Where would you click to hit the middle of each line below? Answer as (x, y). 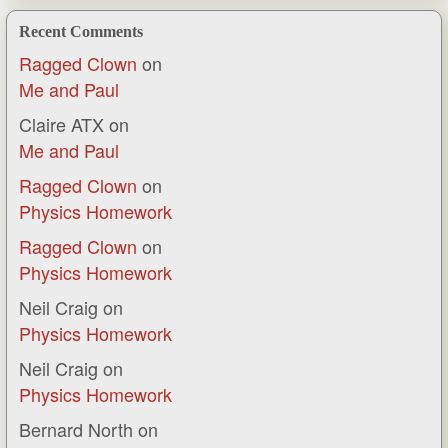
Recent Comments (81, 31)
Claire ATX (61, 123)
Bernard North (76, 428)
